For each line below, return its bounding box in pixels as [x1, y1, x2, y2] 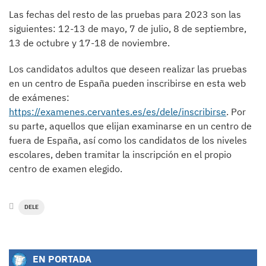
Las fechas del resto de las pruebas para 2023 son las [9, 8, 241, 20]
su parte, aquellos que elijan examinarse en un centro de [9, 120, 252, 132]
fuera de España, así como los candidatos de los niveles [9, 134, 247, 146]
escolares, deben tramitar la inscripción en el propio [9, 148, 232, 160]
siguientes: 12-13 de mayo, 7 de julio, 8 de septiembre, [9, 23, 246, 34]
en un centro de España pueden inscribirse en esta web [9, 77, 246, 89]
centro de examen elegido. [9, 163, 122, 175]
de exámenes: [9, 91, 69, 103]
